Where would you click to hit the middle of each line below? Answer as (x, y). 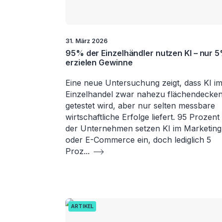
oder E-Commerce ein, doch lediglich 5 (138, 140)
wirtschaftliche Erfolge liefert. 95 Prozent (142, 117)
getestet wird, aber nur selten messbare (140, 106)
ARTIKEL (83, 207)
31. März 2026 (86, 41)
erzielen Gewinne (99, 63)
